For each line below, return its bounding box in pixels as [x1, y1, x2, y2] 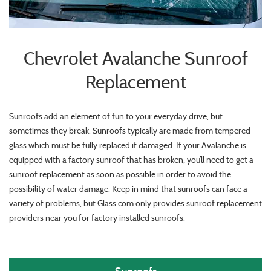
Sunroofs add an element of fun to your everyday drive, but [9, 110, 223, 122]
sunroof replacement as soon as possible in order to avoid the [9, 168, 231, 180]
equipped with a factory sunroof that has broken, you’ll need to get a [9, 154, 253, 165]
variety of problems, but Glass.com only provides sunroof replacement [9, 197, 262, 209]
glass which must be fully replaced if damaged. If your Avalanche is [9, 139, 246, 151]
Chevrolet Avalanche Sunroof [23, 47, 248, 70]
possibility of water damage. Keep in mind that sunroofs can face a [9, 183, 247, 194]
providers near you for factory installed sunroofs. [9, 212, 185, 223]
